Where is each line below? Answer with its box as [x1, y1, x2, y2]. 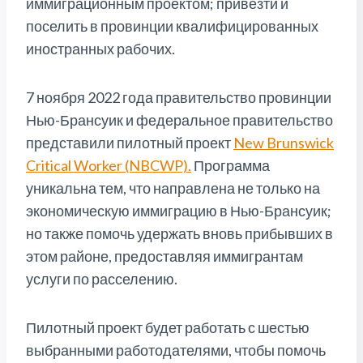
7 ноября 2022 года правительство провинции [26, 88, 331, 107]
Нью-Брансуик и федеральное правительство [26, 111, 333, 130]
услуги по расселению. [26, 270, 177, 288]
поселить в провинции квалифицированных [26, 17, 318, 36]
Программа [191, 156, 270, 175]
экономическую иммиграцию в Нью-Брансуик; [26, 202, 331, 220]
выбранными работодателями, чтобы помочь [26, 341, 326, 360]
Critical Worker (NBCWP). [26, 156, 191, 175]
